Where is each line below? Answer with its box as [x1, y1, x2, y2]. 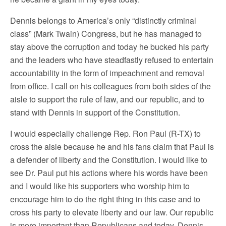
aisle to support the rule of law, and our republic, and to [10, 93, 204, 105]
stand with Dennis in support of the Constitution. [10, 106, 180, 119]
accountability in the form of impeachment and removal [10, 67, 204, 79]
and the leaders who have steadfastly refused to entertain [10, 54, 213, 66]
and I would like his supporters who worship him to [10, 180, 190, 192]
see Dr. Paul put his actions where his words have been [10, 167, 208, 179]
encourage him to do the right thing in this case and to [10, 193, 200, 205]
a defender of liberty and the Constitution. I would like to [10, 154, 207, 166]
